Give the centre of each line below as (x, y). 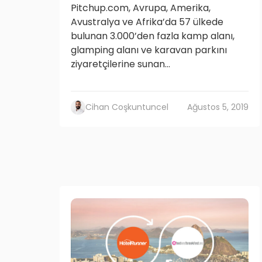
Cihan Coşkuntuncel (127, 107)
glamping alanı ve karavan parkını (149, 50)
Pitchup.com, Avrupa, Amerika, (141, 8)
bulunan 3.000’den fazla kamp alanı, (153, 36)
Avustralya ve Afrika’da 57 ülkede (147, 22)
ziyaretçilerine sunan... (120, 64)
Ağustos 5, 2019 (218, 107)
